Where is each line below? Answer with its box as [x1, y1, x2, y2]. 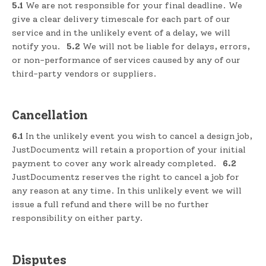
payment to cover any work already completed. [12, 158, 219, 169]
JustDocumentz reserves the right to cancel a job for [12, 172, 239, 183]
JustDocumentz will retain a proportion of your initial [12, 144, 246, 156]
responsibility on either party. [12, 213, 143, 224]
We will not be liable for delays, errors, [80, 40, 250, 52]
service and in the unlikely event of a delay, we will [12, 27, 230, 38]
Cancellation [12, 107, 88, 123]
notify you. [12, 40, 63, 52]
